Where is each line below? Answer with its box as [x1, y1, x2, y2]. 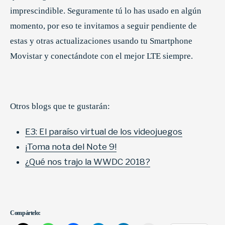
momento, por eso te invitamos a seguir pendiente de [10, 21, 197, 31]
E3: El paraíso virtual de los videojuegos [25, 126, 182, 137]
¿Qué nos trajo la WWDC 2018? [25, 156, 150, 167]
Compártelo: [10, 209, 41, 216]
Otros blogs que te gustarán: [10, 101, 110, 111]
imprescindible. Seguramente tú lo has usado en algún [10, 6, 201, 16]
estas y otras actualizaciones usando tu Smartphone [10, 36, 192, 46]
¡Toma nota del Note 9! [25, 141, 117, 152]
